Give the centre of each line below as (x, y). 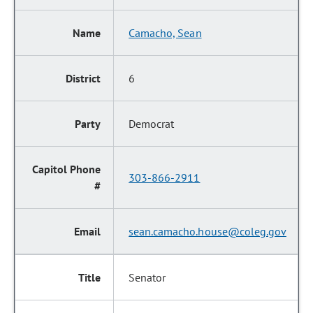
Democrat (152, 124)
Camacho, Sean (165, 33)
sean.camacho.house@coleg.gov (208, 231)
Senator (147, 277)
